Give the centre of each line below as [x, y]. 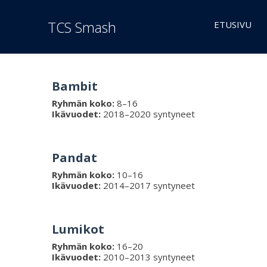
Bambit [75, 86]
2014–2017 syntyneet [149, 185]
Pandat [74, 158]
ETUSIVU [233, 24]
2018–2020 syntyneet [149, 114]
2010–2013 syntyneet [149, 257]
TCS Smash [82, 28]
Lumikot [78, 229]
